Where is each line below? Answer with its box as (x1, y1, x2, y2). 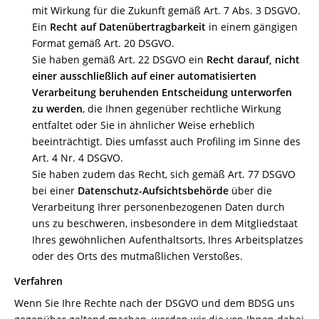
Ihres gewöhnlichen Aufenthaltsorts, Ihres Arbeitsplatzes (32, 233, 303, 246)
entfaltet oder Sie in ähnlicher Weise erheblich (32, 118, 255, 132)
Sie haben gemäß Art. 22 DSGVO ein (32, 53, 206, 66)
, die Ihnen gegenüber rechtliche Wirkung (83, 102, 281, 115)
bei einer (32, 184, 78, 197)
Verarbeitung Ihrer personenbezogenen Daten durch (32, 200, 285, 214)
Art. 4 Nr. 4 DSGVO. (32, 151, 123, 164)
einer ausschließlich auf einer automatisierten (32, 69, 256, 83)
